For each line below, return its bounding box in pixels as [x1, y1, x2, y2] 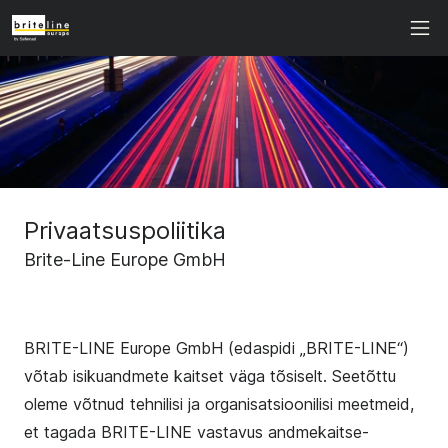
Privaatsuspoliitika [24, 216, 226, 245]
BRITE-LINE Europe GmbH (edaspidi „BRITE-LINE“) [24, 338, 409, 358]
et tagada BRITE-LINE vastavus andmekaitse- [24, 422, 369, 442]
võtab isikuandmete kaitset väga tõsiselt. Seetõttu [24, 366, 396, 386]
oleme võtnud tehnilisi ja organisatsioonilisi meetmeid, [24, 394, 414, 414]
